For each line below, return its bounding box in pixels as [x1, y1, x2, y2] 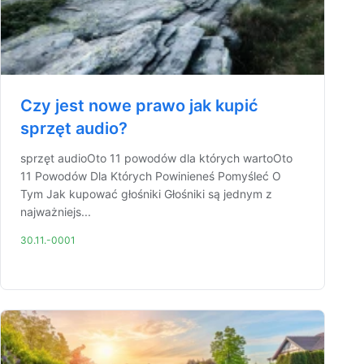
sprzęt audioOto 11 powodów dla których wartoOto [20, 151, 292, 165]
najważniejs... [20, 205, 91, 219]
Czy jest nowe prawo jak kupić [20, 96, 258, 115]
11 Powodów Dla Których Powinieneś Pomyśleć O [20, 169, 281, 183]
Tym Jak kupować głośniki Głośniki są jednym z [20, 187, 272, 201]
